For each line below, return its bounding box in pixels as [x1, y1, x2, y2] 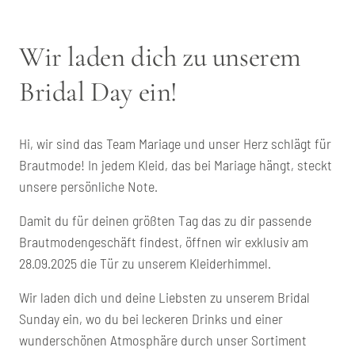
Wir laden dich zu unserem [19, 40, 302, 74]
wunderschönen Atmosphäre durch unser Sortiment [19, 330, 307, 349]
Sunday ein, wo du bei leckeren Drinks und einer [19, 309, 283, 327]
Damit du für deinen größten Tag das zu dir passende [19, 211, 311, 229]
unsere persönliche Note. [19, 177, 158, 195]
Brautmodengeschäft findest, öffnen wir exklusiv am [19, 232, 308, 250]
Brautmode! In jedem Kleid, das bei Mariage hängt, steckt [19, 155, 332, 174]
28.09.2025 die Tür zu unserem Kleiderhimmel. [19, 254, 274, 272]
